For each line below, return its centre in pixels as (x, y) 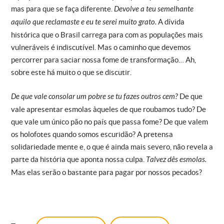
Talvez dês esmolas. (176, 159)
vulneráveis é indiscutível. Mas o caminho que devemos (101, 47)
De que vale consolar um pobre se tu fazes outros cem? (95, 96)
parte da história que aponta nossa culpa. (78, 159)
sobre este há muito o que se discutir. (71, 72)
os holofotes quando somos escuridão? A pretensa (92, 134)
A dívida (171, 21)
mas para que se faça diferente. (62, 8)
